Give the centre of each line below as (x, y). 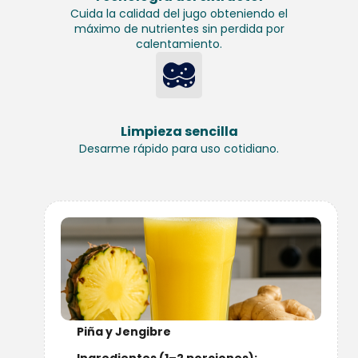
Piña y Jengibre (124, 331)
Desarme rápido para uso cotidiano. (179, 148)
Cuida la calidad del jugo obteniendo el (179, 13)
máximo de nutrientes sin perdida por (179, 28)
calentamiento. (179, 44)
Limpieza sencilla (179, 131)
